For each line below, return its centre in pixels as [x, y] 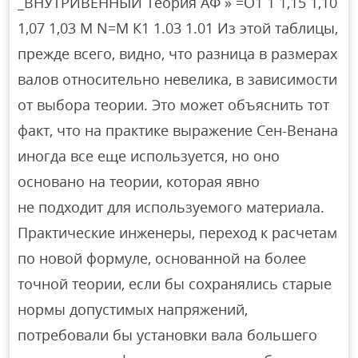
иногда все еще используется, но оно [149, 156]
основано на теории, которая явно [139, 182]
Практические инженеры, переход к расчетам [178, 233]
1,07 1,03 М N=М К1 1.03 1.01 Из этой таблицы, [178, 28]
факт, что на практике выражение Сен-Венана [178, 131]
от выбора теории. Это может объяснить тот [174, 105]
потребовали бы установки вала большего [168, 335]
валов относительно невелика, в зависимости [178, 80]
